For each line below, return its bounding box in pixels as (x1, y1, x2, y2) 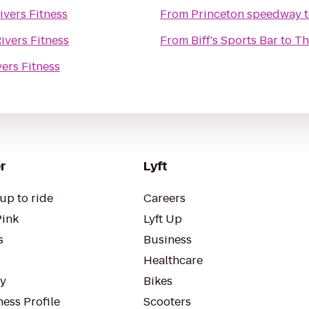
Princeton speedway (191, 6, 301, 22)
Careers (143, 190, 186, 206)
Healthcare (143, 252, 203, 268)
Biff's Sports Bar (191, 32, 278, 48)
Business (143, 232, 192, 248)
